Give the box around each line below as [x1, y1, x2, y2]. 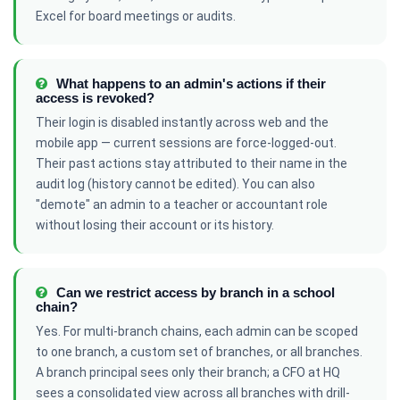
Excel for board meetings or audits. [36, 9, 236, 23]
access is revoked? [36, 90, 154, 105]
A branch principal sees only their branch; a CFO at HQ [36, 365, 340, 379]
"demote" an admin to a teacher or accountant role [36, 197, 328, 212]
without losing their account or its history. [36, 218, 274, 232]
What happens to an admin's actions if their [53, 76, 326, 91]
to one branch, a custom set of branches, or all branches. [36, 345, 362, 359]
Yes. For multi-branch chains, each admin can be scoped [36, 324, 358, 338]
